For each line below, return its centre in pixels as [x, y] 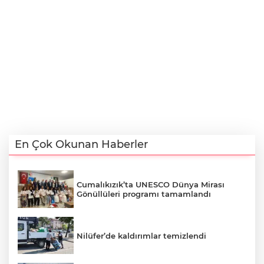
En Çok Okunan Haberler [81, 145]
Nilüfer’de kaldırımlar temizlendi [141, 235]
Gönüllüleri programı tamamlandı [144, 194]
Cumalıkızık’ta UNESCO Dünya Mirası [151, 185]
